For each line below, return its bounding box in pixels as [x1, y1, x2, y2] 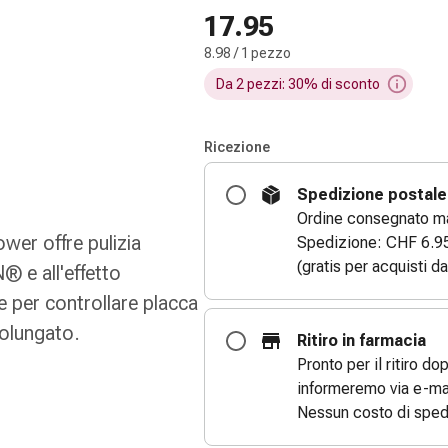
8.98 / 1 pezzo [204, 45, 291, 61]
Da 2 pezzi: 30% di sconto [216, 76, 380, 92]
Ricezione [204, 139, 270, 155]
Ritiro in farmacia [297, 331, 426, 350]
